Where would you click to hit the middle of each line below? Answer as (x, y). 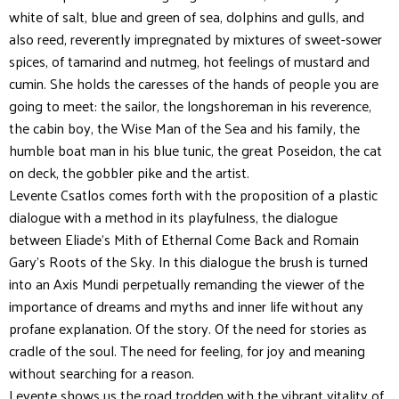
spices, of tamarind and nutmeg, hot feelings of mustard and (189, 61)
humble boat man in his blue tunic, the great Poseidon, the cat (195, 150)
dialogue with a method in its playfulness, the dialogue (173, 216)
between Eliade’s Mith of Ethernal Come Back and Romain (184, 239)
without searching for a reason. (102, 372)
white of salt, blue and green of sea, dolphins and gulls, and (187, 16)
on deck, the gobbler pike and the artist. (129, 172)
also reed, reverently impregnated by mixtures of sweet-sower (195, 38)
